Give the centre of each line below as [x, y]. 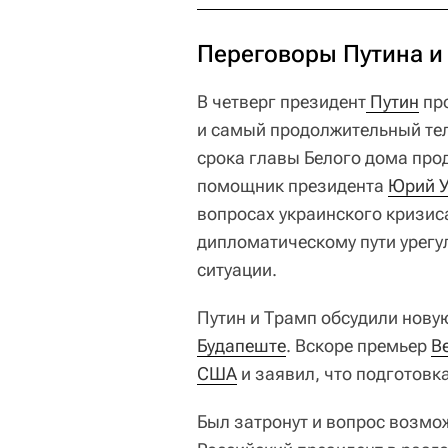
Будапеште [241, 345]
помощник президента [292, 185]
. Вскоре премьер [358, 345]
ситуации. [237, 269]
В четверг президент [281, 101]
